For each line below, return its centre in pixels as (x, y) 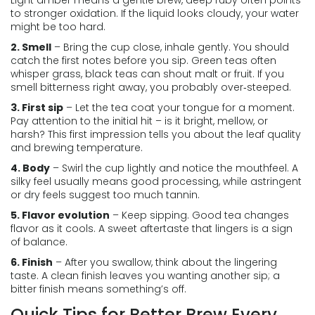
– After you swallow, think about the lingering (165, 262)
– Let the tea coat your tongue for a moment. (179, 108)
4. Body (30, 168)
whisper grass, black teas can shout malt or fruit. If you (147, 74)
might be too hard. (58, 27)
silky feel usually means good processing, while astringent (156, 181)
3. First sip (37, 108)
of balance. (39, 242)
